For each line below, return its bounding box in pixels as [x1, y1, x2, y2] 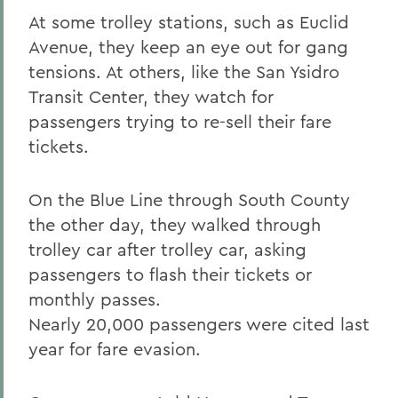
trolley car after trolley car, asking [28, 238, 306, 260]
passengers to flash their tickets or [28, 263, 312, 285]
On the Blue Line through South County [28, 188, 350, 211]
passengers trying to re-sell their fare [28, 110, 331, 132]
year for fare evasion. [28, 338, 201, 360]
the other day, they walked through [28, 213, 321, 235]
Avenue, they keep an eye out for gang [28, 36, 348, 58]
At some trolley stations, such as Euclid [28, 11, 349, 33]
